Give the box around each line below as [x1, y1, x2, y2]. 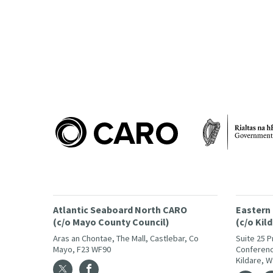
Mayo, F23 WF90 [53, 244, 111, 255]
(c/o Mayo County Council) [53, 216, 169, 229]
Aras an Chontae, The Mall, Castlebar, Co [53, 233, 199, 244]
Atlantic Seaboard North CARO [53, 204, 187, 216]
